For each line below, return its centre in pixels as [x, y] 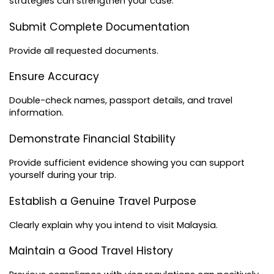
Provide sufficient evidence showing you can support [127, 163]
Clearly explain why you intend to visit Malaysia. [113, 225]
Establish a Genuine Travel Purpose [103, 201]
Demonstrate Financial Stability [92, 139]
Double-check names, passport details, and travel [121, 101]
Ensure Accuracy [54, 77]
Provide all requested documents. [84, 50]
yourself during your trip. [63, 175]
